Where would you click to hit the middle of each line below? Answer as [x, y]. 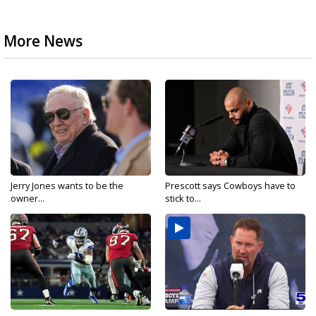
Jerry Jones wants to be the [67, 186]
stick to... [183, 198]
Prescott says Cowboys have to [230, 186]
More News [43, 41]
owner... [28, 198]
